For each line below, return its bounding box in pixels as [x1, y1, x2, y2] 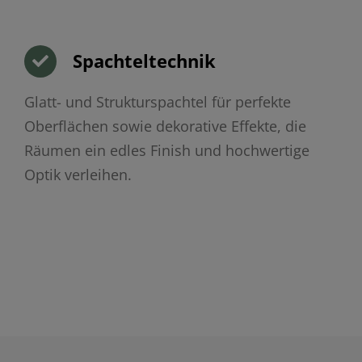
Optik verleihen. [23, 165, 132, 185]
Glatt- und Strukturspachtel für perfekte [23, 92, 291, 112]
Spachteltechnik [72, 48, 216, 74]
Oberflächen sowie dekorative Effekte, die [23, 116, 306, 137]
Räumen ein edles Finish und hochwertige [23, 141, 309, 161]
